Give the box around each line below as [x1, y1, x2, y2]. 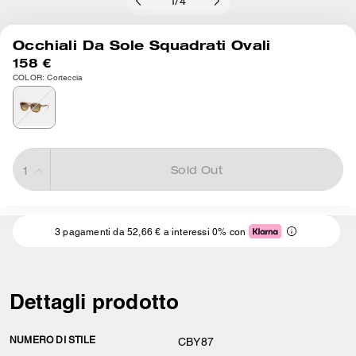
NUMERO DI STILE [10, 335, 95, 346]
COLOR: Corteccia [13, 72, 83, 83]
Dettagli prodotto [10, 289, 180, 314]
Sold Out [171, 166, 222, 177]
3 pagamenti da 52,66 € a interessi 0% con [54, 226, 246, 238]
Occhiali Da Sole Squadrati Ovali [13, 37, 271, 53]
